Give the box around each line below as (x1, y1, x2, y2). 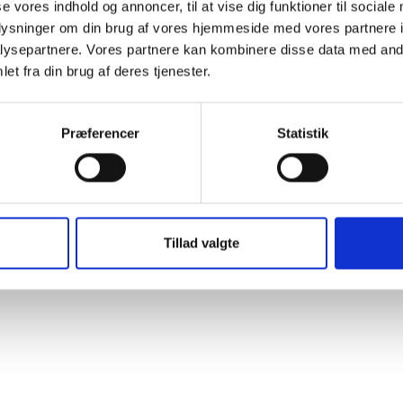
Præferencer (60, 125, 139, 141)
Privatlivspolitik (7, 239, 94, 254)
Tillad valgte (164, 235, 239, 251)
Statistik (276, 125, 328, 141)
